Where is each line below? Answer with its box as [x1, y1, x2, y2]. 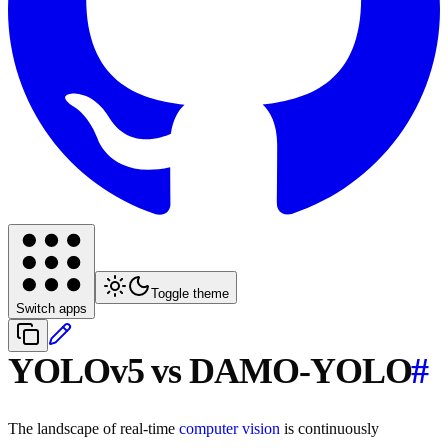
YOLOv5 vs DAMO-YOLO [8, 351, 412, 392]
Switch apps [16, 301, 87, 317]
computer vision [179, 420, 280, 438]
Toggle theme [151, 286, 229, 302]
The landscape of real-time [8, 420, 179, 438]
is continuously [280, 420, 379, 438]
